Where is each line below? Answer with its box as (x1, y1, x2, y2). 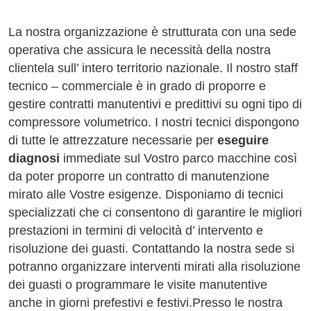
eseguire (217, 133, 269, 147)
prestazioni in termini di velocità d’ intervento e (8, 224, 263, 237)
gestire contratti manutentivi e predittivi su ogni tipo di (8, 97, 302, 111)
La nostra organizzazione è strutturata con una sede (8, 25, 296, 39)
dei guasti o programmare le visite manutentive (8, 278, 267, 292)
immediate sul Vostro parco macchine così (60, 151, 297, 165)
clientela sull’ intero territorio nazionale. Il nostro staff (8, 61, 298, 75)
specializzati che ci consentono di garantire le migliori (8, 205, 302, 219)
